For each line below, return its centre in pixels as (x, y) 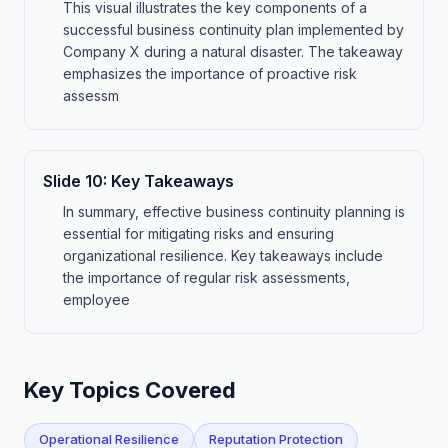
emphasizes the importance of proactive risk (210, 73)
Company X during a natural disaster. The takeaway (233, 51)
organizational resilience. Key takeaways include (223, 255)
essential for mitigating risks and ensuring (198, 233)
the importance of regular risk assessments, (206, 277)
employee (96, 299)
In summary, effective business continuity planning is (234, 211)
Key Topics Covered (130, 390)
